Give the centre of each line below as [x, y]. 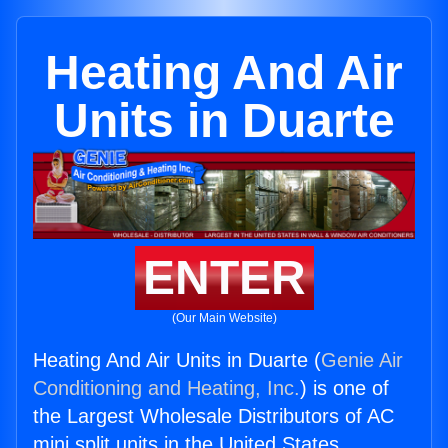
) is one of [344, 388]
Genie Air [362, 360]
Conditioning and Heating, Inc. [166, 388]
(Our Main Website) [224, 318]
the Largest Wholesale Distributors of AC [213, 416]
